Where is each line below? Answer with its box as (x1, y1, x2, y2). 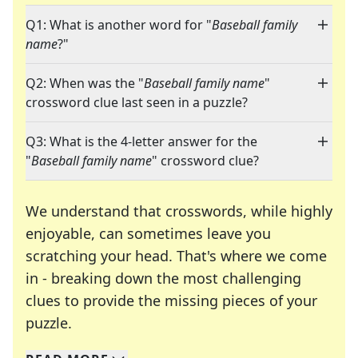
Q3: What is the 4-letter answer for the (26, 133, 257, 151)
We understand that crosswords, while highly (26, 201, 332, 221)
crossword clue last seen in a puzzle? (26, 93, 248, 112)
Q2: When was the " (26, 74, 144, 93)
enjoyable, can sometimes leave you (26, 224, 271, 244)
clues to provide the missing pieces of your (26, 291, 317, 311)
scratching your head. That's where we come (26, 246, 327, 266)
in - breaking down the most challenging (26, 268, 301, 288)
